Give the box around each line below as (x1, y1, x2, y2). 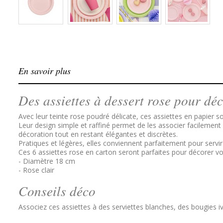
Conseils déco (18, 182, 96, 200)
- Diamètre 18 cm (18, 156, 75, 166)
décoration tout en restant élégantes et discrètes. (18, 129, 178, 139)
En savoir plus (18, 65, 71, 77)
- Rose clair (18, 165, 54, 175)
